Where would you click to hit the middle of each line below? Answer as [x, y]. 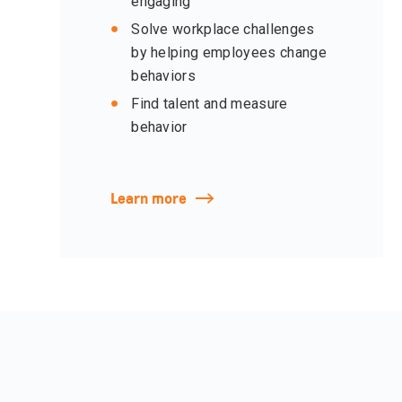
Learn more [149, 199]
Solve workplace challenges [223, 30]
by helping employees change [229, 53]
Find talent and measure [210, 104]
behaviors [164, 76]
